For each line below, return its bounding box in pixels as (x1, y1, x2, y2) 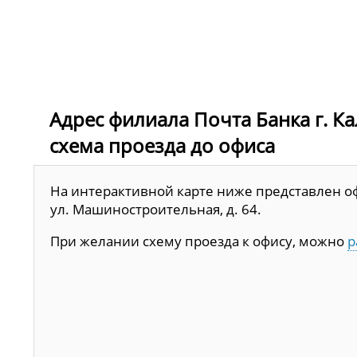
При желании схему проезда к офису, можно (50, 232, 347, 251)
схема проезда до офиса (49, 132, 275, 159)
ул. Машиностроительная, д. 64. (50, 200, 261, 219)
